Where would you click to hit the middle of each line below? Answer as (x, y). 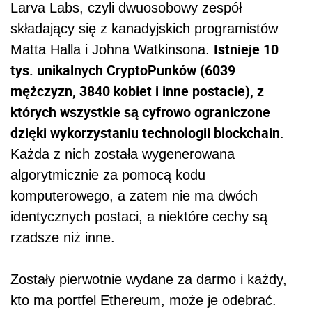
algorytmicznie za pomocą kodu (108, 174)
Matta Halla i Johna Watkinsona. (112, 49)
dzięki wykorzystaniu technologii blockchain (145, 132)
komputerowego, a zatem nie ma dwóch (134, 195)
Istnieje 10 (246, 49)
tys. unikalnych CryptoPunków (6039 (123, 70)
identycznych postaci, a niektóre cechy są (139, 216)
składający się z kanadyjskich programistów (144, 28)
